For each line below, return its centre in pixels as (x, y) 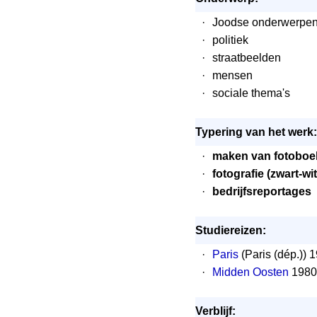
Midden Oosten (250, 272)
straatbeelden (247, 58)
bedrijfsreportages (262, 191)
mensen (232, 75)
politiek (230, 40)
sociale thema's (251, 93)
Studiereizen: (231, 230)
